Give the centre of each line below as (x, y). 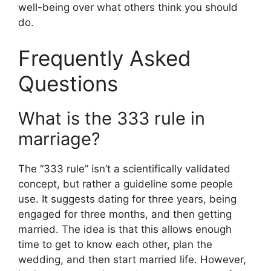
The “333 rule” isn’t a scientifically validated (124, 169)
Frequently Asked (105, 58)
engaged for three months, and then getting (125, 214)
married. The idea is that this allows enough (125, 230)
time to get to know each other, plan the (115, 245)
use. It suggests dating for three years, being (127, 199)
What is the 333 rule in (112, 119)
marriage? (59, 139)
